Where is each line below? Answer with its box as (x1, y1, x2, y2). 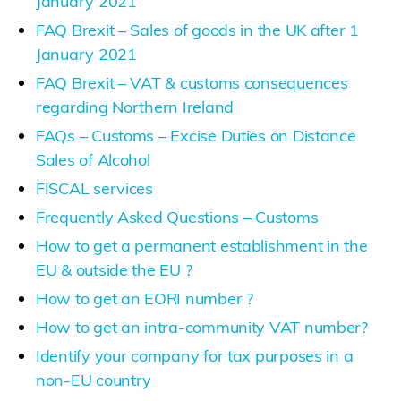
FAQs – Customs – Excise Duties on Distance (36, 124, 356, 146)
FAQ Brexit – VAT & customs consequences (36, 72, 348, 93)
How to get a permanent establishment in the (36, 235, 368, 256)
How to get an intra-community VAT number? (36, 316, 368, 337)
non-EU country (36, 369, 152, 390)
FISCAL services (36, 177, 153, 199)
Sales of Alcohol (36, 149, 150, 170)
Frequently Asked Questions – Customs (36, 206, 319, 227)
